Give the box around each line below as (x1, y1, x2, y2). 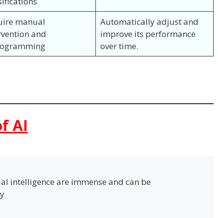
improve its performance (100, 28, 196, 39)
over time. (100, 40, 138, 52)
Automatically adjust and (100, 16, 199, 27)
